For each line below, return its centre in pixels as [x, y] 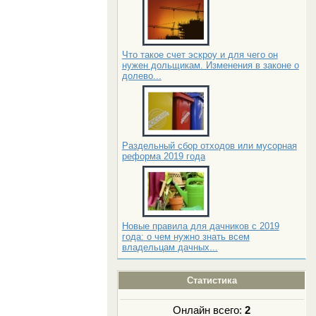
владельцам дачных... [170, 248]
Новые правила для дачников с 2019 [200, 226]
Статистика [212, 281]
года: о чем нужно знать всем [186, 237]
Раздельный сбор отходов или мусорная [209, 146]
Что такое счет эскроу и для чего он [200, 55]
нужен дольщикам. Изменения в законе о [210, 66]
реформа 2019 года [163, 157]
